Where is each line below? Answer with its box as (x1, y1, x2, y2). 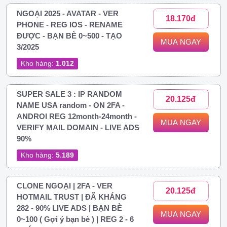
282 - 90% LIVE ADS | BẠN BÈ (17, 203, 122, 212)
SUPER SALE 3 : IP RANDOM (17, 89, 122, 98)
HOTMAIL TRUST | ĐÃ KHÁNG (17, 192, 127, 201)
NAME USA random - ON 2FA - (17, 100, 125, 109)
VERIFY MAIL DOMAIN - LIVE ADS (17, 123, 139, 132)
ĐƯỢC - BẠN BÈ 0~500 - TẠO (17, 31, 122, 40)
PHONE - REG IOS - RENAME (17, 20, 123, 29)
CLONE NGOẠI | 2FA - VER (17, 181, 112, 190)
